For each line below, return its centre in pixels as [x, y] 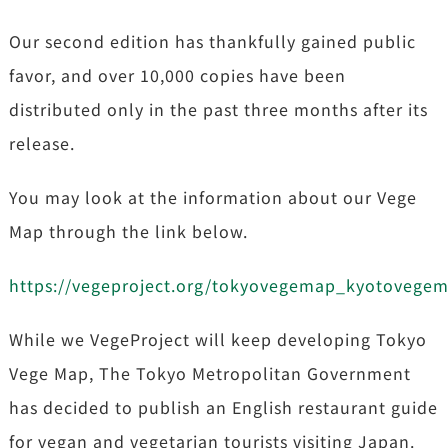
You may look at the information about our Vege [212, 196]
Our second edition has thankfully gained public [212, 40]
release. [41, 142]
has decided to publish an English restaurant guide [223, 406]
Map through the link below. [128, 230]
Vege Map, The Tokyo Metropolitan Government [209, 372]
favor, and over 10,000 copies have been [177, 74]
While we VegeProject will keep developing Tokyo [217, 338]
